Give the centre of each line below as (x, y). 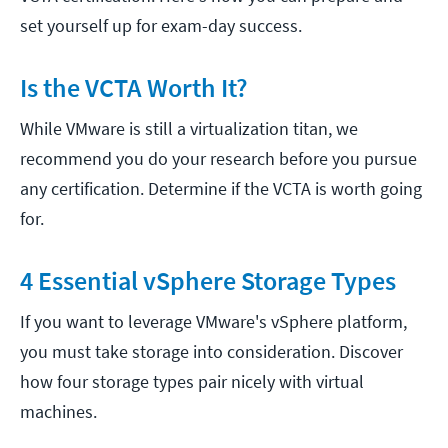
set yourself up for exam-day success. (161, 26)
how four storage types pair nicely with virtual (192, 382)
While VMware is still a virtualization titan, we (189, 129)
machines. (58, 412)
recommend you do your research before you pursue (218, 159)
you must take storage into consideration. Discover (211, 352)
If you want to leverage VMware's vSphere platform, (213, 322)
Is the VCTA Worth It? (134, 88)
